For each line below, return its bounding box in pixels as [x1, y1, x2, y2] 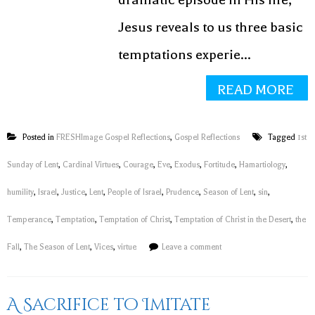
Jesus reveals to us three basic [118, 19, 304, 35]
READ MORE [217, 82, 294, 98]
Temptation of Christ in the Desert [174, 215, 291, 224]
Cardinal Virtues [63, 160, 119, 169]
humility [7, 188, 34, 197]
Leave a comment [162, 243, 221, 252]
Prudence [166, 188, 199, 197]
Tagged [266, 133, 297, 142]
